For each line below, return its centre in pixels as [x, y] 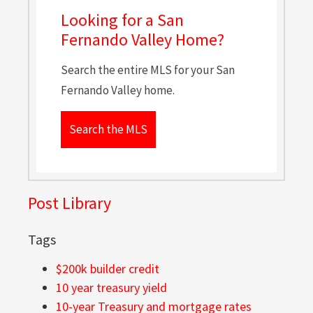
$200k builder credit [108, 269]
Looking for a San [122, 20]
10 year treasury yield [111, 288]
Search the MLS [108, 130]
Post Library [70, 203]
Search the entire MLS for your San [148, 70]
